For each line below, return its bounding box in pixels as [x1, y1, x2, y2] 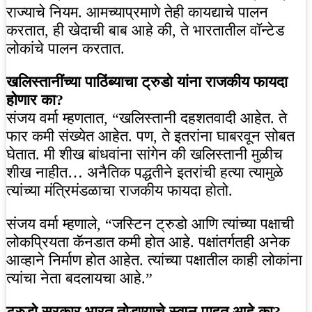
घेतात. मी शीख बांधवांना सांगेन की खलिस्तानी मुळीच [6, 146, 283, 164]
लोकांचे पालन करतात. [6, 40, 125, 58]
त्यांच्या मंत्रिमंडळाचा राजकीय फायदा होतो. [6, 182, 233, 200]
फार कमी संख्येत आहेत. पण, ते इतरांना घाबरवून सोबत [6, 127, 295, 146]
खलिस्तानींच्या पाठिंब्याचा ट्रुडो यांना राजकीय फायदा [6, 73, 288, 91]
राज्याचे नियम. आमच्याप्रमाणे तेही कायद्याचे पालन [6, 3, 268, 22]
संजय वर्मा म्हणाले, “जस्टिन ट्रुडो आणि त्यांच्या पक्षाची [6, 215, 294, 233]
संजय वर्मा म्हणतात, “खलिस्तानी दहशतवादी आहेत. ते [6, 109, 287, 127]
